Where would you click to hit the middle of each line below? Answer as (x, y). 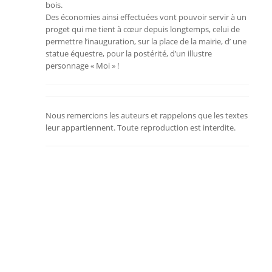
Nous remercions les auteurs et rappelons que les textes (147, 115)
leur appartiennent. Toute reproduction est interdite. (141, 127)
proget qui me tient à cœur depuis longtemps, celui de (143, 29)
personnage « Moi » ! (82, 66)
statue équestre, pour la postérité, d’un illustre (129, 53)
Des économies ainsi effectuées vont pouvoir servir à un (146, 17)
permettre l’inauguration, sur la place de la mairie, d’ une (146, 41)
